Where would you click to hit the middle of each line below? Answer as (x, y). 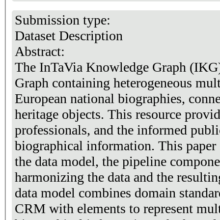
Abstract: (41, 51)
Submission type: (64, 20)
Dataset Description (69, 35)
